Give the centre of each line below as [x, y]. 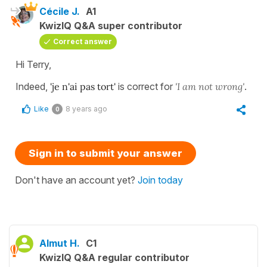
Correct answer [83, 42]
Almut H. [60, 243]
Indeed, [33, 87]
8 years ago [86, 109]
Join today [160, 180]
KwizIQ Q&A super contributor [111, 26]
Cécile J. [60, 12]
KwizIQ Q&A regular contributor [114, 258]
